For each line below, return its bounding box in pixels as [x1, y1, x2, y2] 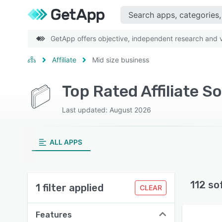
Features [36, 210, 72, 220]
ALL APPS [49, 138, 82, 146]
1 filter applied [36, 182, 104, 194]
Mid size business [92, 55, 149, 64]
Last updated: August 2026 [61, 106, 151, 114]
